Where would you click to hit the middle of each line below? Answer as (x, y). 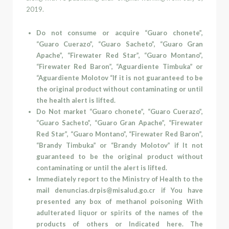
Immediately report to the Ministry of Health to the (120, 179)
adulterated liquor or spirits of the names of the (120, 212)
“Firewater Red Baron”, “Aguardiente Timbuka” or (120, 66)
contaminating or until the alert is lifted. (102, 167)
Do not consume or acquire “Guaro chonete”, (120, 32)
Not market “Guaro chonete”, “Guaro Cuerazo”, (125, 111)
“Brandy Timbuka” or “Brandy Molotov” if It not (120, 145)
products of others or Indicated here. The (120, 224)
